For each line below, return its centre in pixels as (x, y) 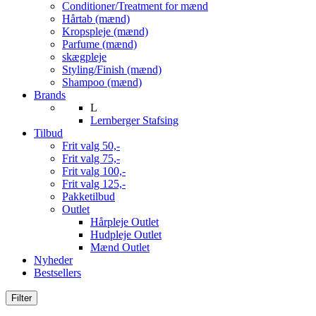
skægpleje (84, 57)
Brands (50, 95)
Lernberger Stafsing (134, 120)
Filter (22, 298)
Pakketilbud (89, 196)
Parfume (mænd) (99, 44)
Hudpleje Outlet (126, 235)
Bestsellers (57, 273)
